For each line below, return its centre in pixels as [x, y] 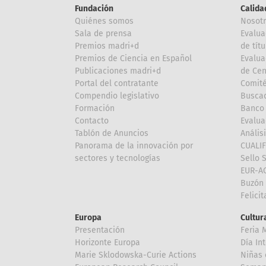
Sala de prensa [103, 34]
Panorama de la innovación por [134, 146]
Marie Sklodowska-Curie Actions [136, 255]
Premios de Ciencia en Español [133, 59]
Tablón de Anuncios [112, 134]
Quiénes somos [104, 21]
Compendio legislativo [117, 96]
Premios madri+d [107, 46]
